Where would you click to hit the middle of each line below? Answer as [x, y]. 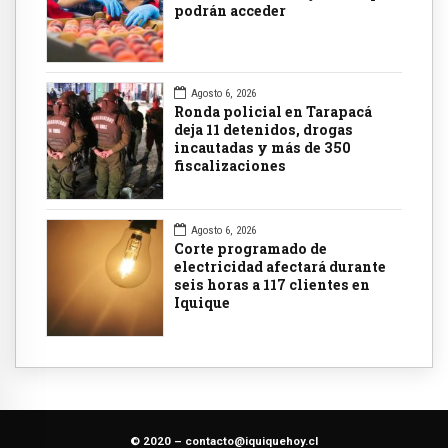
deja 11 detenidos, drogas [263, 130]
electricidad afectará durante [280, 267]
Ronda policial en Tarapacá [273, 112]
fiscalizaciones [230, 166]
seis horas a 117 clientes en [272, 285]
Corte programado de [250, 249]
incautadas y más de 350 [262, 148]
